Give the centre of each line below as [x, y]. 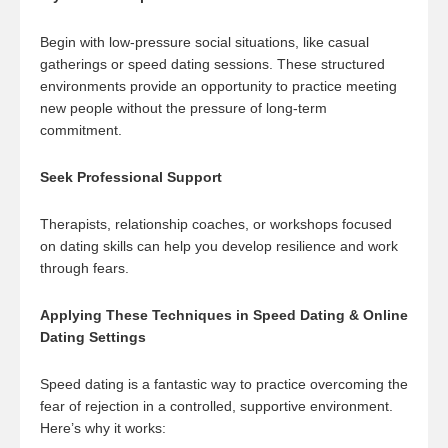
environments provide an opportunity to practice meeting [218, 86]
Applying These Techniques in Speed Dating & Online [224, 315]
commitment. [83, 130]
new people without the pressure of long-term [183, 108]
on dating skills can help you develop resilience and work [219, 246]
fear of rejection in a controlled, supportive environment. [216, 406]
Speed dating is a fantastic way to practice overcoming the [224, 384]
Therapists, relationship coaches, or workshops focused [216, 224]
